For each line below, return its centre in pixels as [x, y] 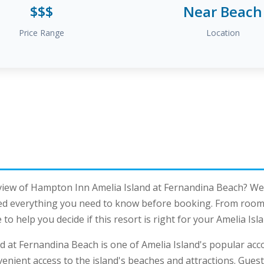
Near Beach [223, 11]
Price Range [41, 33]
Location [223, 33]
